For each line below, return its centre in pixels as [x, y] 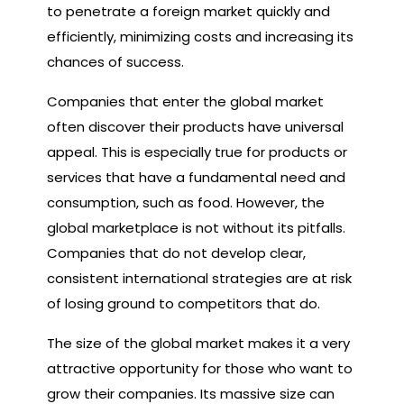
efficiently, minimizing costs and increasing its [200, 36]
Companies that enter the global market [185, 101]
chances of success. [115, 61]
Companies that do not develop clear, [176, 252]
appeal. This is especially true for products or [197, 151]
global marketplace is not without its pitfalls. [196, 227]
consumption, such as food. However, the [186, 202]
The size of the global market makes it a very [198, 343]
